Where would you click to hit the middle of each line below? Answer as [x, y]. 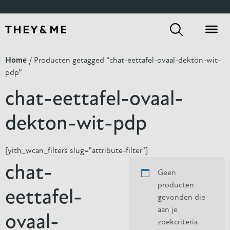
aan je [167, 210]
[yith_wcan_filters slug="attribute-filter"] [76, 151]
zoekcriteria [177, 222]
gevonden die [181, 198]
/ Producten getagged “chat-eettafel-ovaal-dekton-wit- [124, 61]
